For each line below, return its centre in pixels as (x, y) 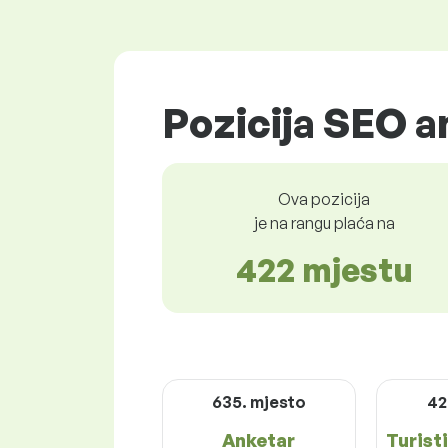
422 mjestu (324, 269)
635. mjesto (258, 401)
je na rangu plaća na (324, 222)
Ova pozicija (324, 198)
